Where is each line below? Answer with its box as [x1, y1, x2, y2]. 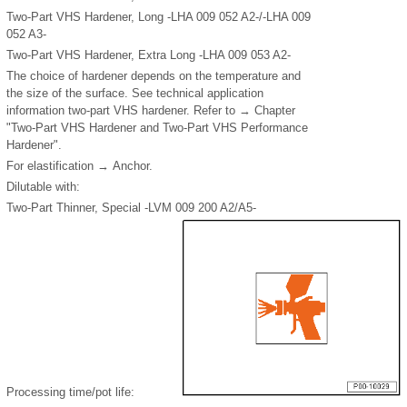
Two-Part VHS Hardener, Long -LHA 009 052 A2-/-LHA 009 [6, 10, 311, 25]
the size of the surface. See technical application [6, 86, 263, 101]
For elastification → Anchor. [6, 159, 153, 174]
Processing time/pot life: [6, 385, 134, 400]
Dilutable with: [6, 180, 80, 194]
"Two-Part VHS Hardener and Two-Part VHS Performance [6, 121, 308, 135]
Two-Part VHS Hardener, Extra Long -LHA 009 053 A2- [6, 48, 291, 63]
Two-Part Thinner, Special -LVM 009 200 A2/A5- [6, 201, 256, 215]
